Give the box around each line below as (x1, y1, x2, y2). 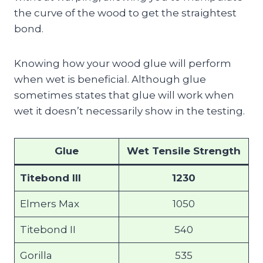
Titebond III (19, 172, 81, 184)
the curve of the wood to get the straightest (14, 7, 237, 19)
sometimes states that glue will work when (14, 89, 234, 102)
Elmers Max (19, 198, 79, 210)
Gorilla (19, 249, 52, 262)
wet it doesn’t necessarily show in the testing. (14, 105, 245, 117)
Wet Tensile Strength (127, 145, 241, 157)
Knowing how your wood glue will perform (14, 58, 231, 70)
